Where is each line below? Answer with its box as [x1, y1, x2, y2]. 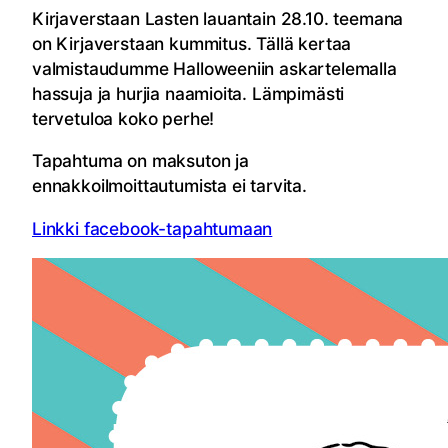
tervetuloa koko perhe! [32, 108, 215, 130]
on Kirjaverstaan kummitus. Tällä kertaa [32, 33, 352, 55]
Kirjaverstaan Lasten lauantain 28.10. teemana [32, 8, 404, 30]
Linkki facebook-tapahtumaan [32, 217, 273, 239]
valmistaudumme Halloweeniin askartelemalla [32, 58, 397, 80]
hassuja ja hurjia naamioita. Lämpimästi [32, 83, 345, 105]
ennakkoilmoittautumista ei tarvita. [32, 175, 307, 197]
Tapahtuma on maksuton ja [32, 150, 249, 172]
